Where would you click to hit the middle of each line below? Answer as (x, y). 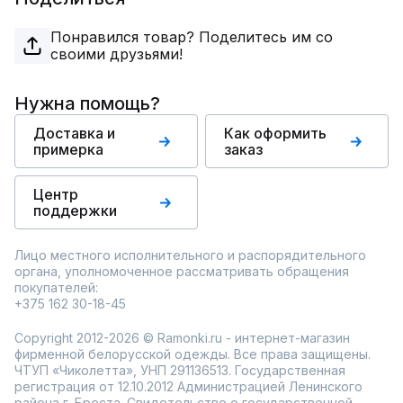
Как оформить (275, 133)
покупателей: (56, 287)
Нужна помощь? (87, 103)
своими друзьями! (116, 54)
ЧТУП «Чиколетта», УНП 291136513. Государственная (180, 370)
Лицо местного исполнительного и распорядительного (190, 255)
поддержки (75, 210)
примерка (68, 149)
